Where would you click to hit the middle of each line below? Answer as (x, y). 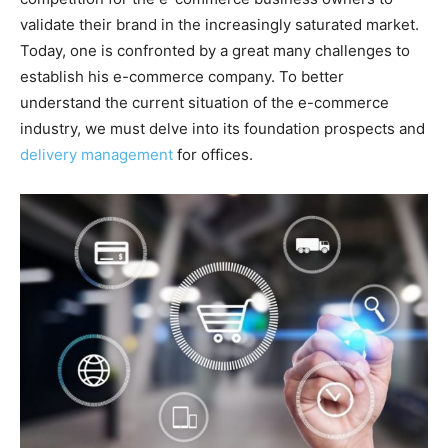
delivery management (96, 154)
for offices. (213, 154)
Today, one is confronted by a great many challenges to (215, 50)
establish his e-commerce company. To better (182, 76)
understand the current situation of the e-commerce (204, 102)
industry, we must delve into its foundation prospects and (222, 128)
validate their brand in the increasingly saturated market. (219, 24)
